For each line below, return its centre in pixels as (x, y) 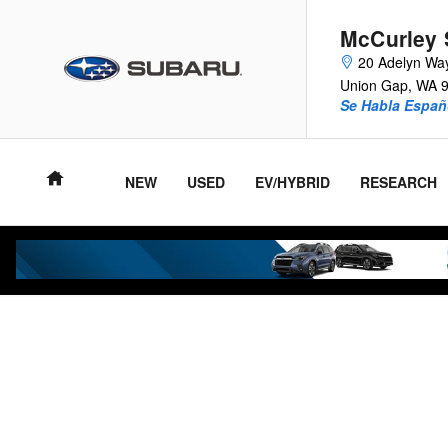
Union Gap (374, 85)
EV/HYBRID (292, 182)
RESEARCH (398, 182)
